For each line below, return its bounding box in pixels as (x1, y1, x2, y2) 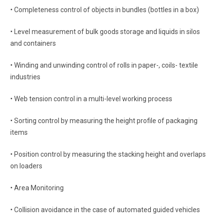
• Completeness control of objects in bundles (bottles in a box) (10, 6, 199, 14)
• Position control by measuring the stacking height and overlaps (10, 150, 206, 158)
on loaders (10, 162, 42, 170)
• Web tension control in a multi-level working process (10, 95, 172, 103)
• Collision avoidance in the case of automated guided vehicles (10, 206, 200, 214)
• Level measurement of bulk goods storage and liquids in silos (10, 28, 200, 36)
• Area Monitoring (10, 184, 64, 192)
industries (10, 73, 40, 81)
